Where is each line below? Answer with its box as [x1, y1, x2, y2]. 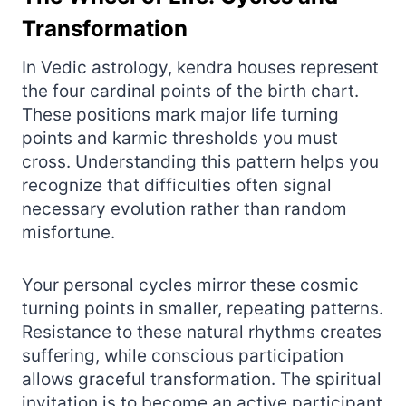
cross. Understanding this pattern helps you [22, 150, 379, 172]
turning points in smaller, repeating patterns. [22, 297, 383, 319]
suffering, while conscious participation [22, 344, 343, 366]
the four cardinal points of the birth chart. [22, 80, 359, 101]
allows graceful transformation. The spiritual [22, 368, 382, 390]
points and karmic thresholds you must [22, 127, 338, 149]
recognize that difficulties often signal [22, 174, 332, 196]
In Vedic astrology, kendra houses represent [22, 56, 379, 78]
